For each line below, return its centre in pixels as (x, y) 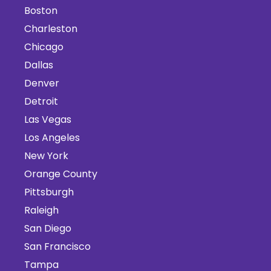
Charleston (51, 28)
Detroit (41, 101)
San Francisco (57, 246)
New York (46, 155)
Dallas (39, 65)
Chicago (44, 47)
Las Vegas (48, 119)
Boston (41, 10)
